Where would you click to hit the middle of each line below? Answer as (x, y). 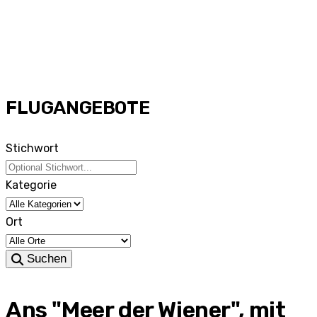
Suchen (45, 259)
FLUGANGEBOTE (78, 108)
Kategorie (31, 185)
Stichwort (32, 148)
